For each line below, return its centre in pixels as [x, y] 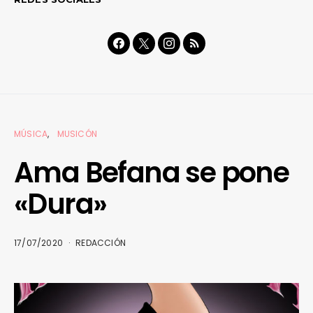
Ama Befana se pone [152, 172]
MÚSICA [31, 133]
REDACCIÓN [101, 242]
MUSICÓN [77, 133]
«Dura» [60, 204]
